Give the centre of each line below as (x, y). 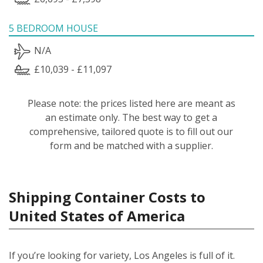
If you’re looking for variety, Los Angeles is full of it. (122, 255)
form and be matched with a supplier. (131, 145)
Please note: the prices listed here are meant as (131, 103)
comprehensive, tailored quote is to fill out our (131, 131)
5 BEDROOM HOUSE (53, 28)
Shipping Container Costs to (107, 197)
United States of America (97, 215)
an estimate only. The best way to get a (131, 117)
